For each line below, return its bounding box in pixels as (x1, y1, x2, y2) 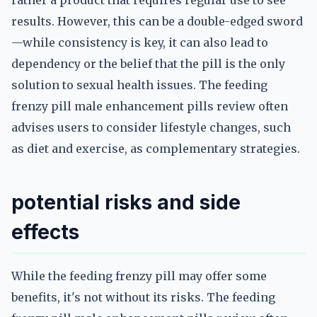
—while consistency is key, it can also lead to (11, 35, 268, 50)
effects (11, 220, 79, 244)
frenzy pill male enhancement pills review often (11, 99, 288, 113)
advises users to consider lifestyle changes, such (11, 120, 291, 134)
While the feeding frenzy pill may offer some (11, 269, 267, 283)
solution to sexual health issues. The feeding (11, 78, 267, 92)
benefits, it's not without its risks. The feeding (11, 290, 275, 304)
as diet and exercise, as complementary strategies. (11, 142, 300, 156)
